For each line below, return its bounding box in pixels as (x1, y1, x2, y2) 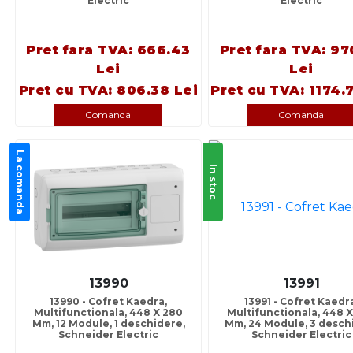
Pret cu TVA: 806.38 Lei (18, 83, 199, 98)
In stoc (207, 164, 219, 201)
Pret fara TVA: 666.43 (26, 43, 191, 58)
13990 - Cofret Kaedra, (50, 295, 167, 308)
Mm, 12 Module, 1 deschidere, (32, 318, 185, 330)
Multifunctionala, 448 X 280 (34, 307, 183, 319)
